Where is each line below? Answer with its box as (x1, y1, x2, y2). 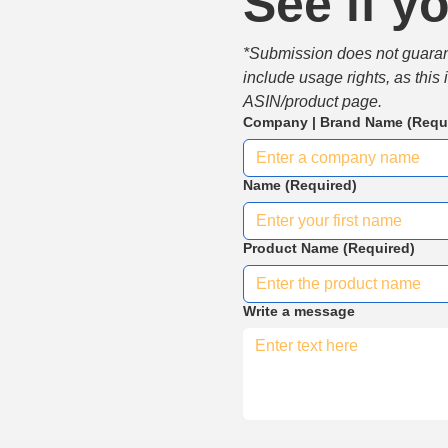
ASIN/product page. (243, 93, 382, 110)
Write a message (243, 303, 355, 319)
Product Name (243, 240, 339, 256)
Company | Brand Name (243, 114, 403, 130)
